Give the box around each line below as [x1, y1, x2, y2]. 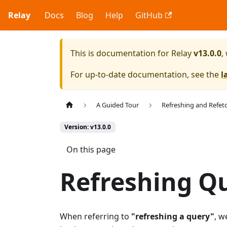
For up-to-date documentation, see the [70, 69, 221, 80]
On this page [66, 144, 116, 156]
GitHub [135, 10, 163, 21]
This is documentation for [70, 48, 171, 59]
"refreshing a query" [131, 210, 214, 222]
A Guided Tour [96, 100, 139, 110]
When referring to [60, 210, 131, 222]
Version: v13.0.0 [64, 123, 111, 132]
